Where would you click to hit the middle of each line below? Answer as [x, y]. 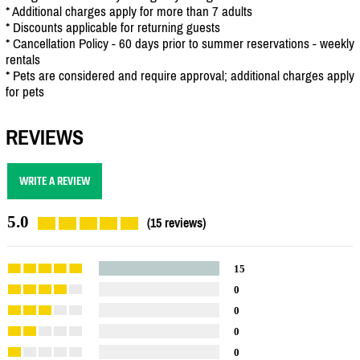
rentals [23, 59]
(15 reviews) [176, 223]
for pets [25, 91]
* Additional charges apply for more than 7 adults [129, 11]
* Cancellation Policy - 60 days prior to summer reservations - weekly [180, 43]
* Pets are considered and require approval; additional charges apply [180, 75]
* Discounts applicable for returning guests [113, 27]
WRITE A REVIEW [55, 182]
